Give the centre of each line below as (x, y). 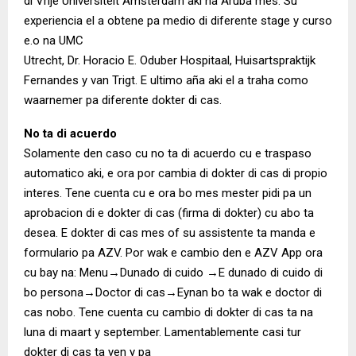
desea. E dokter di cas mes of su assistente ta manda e (170, 232)
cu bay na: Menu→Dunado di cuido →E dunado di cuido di (173, 272)
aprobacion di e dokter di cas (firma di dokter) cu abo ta (169, 213)
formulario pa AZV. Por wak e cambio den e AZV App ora (173, 252)
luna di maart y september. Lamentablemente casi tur (163, 332)
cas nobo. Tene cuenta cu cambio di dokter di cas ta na (168, 312)
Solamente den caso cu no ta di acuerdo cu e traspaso (168, 153)
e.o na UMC (54, 40)
